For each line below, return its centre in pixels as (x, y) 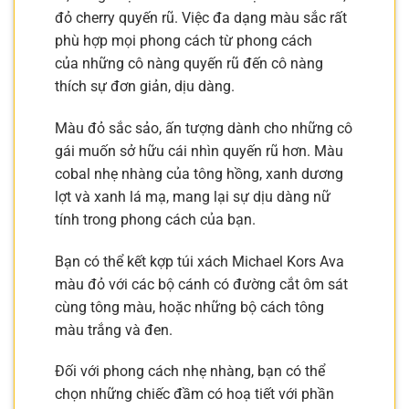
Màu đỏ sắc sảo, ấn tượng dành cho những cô (204, 128)
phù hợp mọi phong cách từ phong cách (184, 41)
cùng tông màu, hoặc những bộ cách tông (189, 307)
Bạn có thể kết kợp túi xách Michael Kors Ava (199, 261)
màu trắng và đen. (114, 330)
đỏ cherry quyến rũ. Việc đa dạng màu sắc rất (201, 18)
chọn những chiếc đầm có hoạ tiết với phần (194, 394)
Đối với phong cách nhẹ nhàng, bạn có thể (190, 372)
